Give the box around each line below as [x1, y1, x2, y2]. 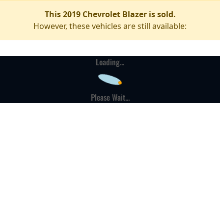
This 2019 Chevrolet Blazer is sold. [44, 9, 176, 20]
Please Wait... [90, 91, 130, 103]
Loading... [96, 56, 124, 68]
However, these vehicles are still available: [33, 21, 187, 31]
